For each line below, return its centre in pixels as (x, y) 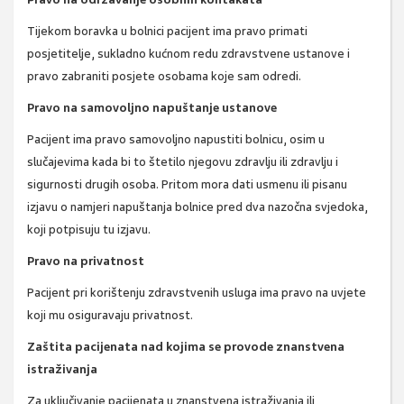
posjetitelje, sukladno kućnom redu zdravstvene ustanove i (188, 54)
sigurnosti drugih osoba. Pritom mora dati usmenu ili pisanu (187, 185)
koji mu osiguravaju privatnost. (110, 316)
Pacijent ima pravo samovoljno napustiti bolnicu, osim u (176, 140)
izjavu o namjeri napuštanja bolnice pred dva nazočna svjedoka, (197, 207)
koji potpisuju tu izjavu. (89, 230)
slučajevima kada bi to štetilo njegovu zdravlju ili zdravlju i (183, 162)
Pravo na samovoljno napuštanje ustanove (152, 108)
